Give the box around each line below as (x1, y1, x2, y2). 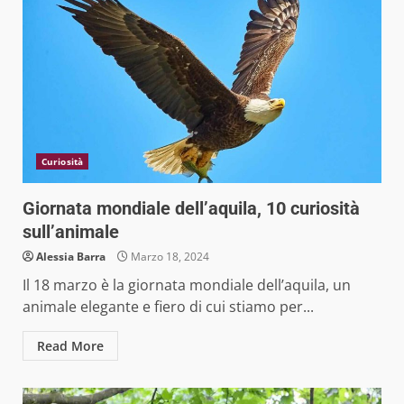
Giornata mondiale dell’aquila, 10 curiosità (23, 197, 360, 220)
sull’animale (23, 221, 119, 243)
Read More (37, 337, 104, 355)
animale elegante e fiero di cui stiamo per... (23, 297, 314, 317)
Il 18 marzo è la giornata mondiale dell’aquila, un (23, 275, 351, 296)
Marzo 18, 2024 (128, 249, 209, 265)
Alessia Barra (36, 249, 106, 265)
